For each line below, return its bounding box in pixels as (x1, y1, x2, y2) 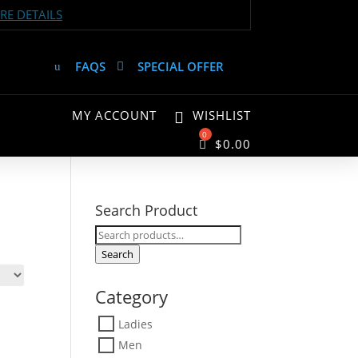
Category (95, 284, 169, 308)
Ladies (118, 316, 153, 332)
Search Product (95, 201, 198, 220)
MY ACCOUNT (71, 107, 157, 123)
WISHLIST (188, 107, 251, 123)
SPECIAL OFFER (137, 58, 224, 74)
